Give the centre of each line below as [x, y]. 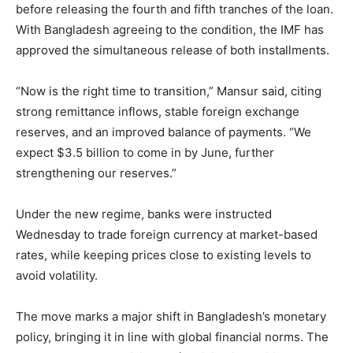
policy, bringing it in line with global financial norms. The [172, 337]
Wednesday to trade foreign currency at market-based [167, 235]
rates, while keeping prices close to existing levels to [163, 255]
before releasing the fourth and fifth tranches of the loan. [175, 9]
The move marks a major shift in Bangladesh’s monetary [171, 317]
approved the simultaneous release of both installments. [173, 50]
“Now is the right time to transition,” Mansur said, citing [169, 91]
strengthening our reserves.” [96, 173]
